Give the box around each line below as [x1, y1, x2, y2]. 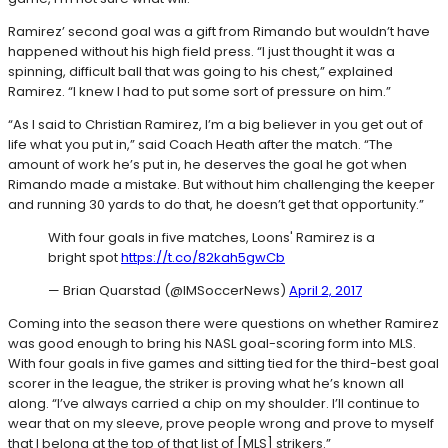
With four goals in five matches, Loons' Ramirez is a [48, 227, 375, 247]
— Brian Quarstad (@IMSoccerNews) [48, 280, 289, 300]
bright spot [48, 247, 121, 267]
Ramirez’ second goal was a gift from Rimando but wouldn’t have [8, 21, 430, 41]
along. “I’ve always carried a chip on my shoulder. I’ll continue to [8, 393, 420, 413]
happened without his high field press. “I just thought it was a [8, 41, 395, 61]
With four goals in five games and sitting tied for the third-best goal [8, 353, 439, 373]
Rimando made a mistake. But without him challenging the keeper [8, 174, 435, 194]
